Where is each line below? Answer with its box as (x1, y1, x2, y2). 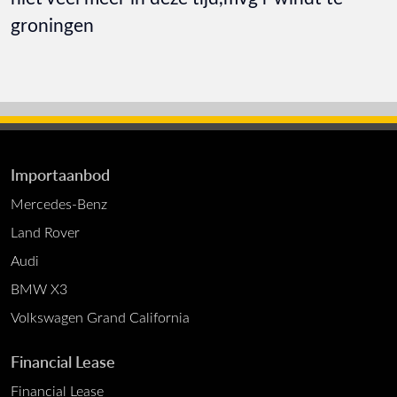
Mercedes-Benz (11, 194, 107, 214)
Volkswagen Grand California (11, 307, 190, 327)
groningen (11, 12, 94, 37)
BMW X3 (11, 279, 67, 299)
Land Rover (11, 222, 80, 242)
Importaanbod (11, 163, 110, 186)
